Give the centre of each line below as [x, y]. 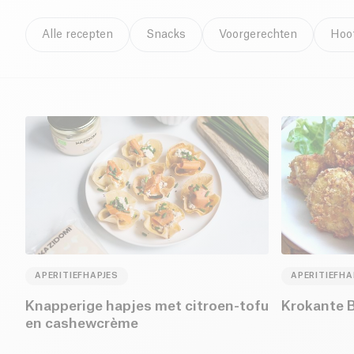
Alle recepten [77, 34]
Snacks [166, 34]
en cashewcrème [82, 324]
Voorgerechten [258, 34]
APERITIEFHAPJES [77, 276]
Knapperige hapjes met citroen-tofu [147, 307]
